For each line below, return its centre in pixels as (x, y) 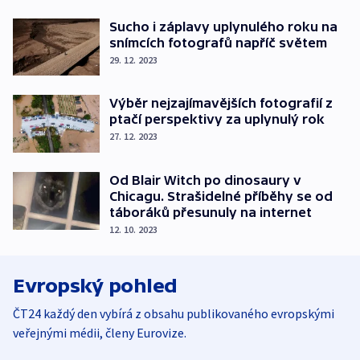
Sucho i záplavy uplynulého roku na (223, 26)
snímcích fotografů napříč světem (218, 42)
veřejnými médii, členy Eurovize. (100, 332)
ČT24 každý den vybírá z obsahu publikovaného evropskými (174, 313)
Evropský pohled (95, 285)
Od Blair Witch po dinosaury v (205, 180)
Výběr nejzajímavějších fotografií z (221, 103)
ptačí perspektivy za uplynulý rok (217, 119)
